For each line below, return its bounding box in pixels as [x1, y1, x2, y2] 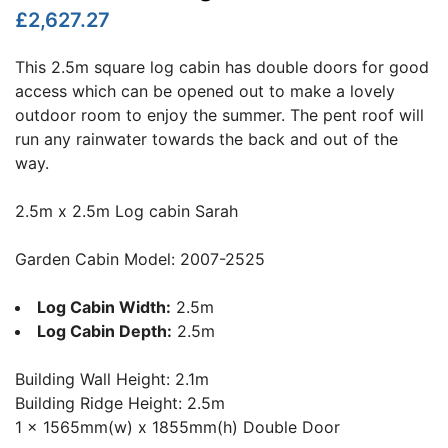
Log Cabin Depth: [37, 320, 172, 341]
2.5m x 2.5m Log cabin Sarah [15, 200, 238, 221]
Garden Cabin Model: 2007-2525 [15, 248, 265, 269]
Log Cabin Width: [37, 296, 171, 317]
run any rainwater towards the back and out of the [15, 128, 398, 149]
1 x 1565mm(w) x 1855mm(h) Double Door [15, 416, 340, 437]
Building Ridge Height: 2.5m [15, 392, 225, 413]
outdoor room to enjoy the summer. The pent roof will [15, 104, 424, 125]
